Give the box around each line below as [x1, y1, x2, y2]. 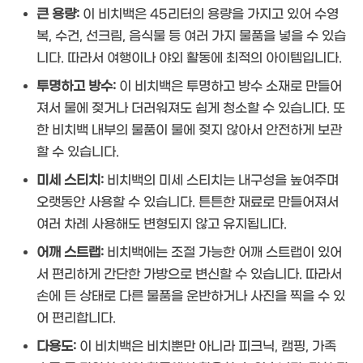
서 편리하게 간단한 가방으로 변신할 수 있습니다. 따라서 [36, 267, 342, 283]
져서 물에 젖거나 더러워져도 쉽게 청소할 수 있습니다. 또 [36, 100, 345, 117]
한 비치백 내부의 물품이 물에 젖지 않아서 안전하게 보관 [36, 122, 342, 139]
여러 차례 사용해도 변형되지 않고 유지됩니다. [36, 216, 287, 233]
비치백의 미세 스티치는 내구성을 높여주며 [104, 173, 339, 189]
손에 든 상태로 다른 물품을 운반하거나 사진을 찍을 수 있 [36, 288, 345, 305]
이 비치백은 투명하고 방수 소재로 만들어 [116, 79, 342, 95]
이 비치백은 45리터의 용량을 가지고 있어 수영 [79, 6, 339, 23]
